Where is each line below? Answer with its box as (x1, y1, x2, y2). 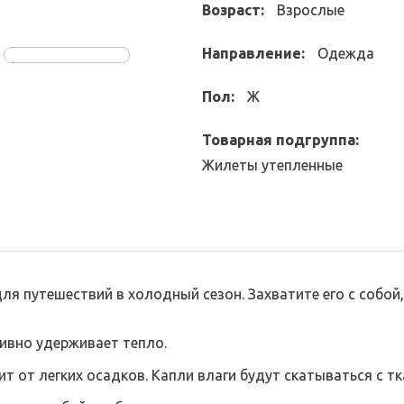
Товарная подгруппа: (202, 132, 359, 148)
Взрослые (277, 2, 344, 18)
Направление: (202, 45, 305, 61)
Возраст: (202, 2, 264, 18)
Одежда (317, 45, 374, 61)
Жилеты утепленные (202, 157, 343, 173)
